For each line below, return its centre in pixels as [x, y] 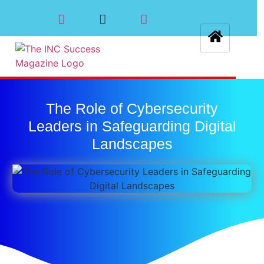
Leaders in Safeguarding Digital [132, 126]
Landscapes [132, 144]
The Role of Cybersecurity [132, 108]
